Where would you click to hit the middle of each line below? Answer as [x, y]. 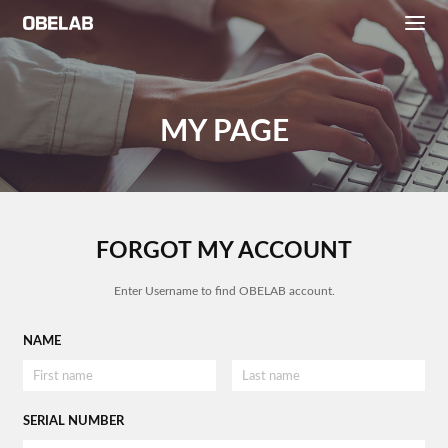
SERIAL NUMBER [73, 421]
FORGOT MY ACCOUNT [224, 251]
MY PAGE [224, 132]
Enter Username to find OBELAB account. [224, 291]
